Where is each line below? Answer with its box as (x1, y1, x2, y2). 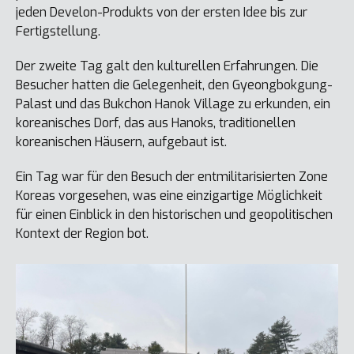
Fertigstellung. (16, 23, 100, 40)
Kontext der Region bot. (16, 225, 149, 242)
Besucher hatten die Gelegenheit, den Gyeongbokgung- (16, 77, 333, 93)
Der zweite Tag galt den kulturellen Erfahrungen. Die (16, 58, 318, 74)
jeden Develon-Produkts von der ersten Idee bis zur (16, 4, 307, 21)
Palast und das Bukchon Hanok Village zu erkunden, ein (16, 96, 330, 112)
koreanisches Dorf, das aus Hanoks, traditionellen (16, 115, 296, 131)
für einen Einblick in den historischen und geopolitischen (16, 206, 333, 223)
